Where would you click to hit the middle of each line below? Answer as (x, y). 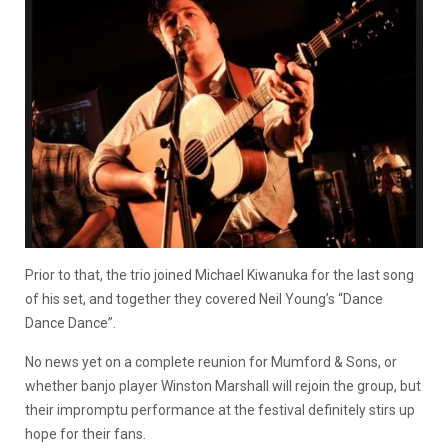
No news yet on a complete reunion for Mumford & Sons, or (211, 361)
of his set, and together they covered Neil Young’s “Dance (204, 298)
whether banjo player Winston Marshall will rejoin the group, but (223, 385)
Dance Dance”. (70, 322)
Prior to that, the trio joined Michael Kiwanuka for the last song (219, 274)
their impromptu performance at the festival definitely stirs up (220, 409)
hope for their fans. (85, 433)
